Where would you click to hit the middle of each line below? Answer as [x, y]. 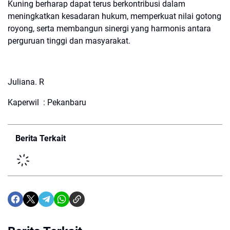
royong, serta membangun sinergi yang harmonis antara [109, 29]
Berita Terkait [41, 139]
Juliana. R [26, 82]
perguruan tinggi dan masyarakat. [69, 41]
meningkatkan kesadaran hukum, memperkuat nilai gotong [114, 16]
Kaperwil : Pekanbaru [48, 103]
